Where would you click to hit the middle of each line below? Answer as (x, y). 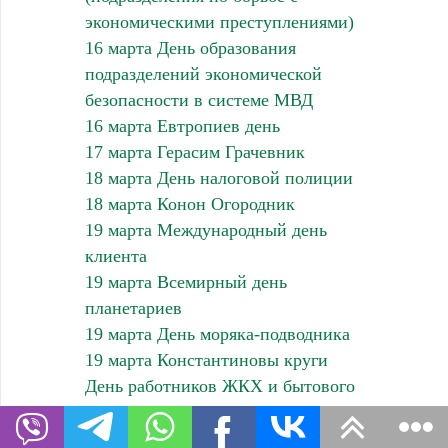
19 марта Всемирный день (185, 281)
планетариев (133, 307)
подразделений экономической (203, 73)
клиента (115, 255)
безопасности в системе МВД (198, 99)
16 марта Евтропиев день (182, 125)
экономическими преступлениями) (219, 21)
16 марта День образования (190, 47)
